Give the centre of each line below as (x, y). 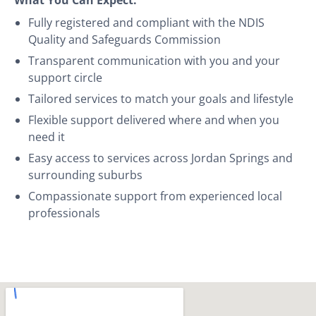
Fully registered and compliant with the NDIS (146, 22)
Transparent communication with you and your (154, 60)
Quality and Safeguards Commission (124, 39)
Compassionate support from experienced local (155, 196)
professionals (64, 213)
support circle (65, 77)
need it (47, 136)
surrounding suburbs (85, 175)
